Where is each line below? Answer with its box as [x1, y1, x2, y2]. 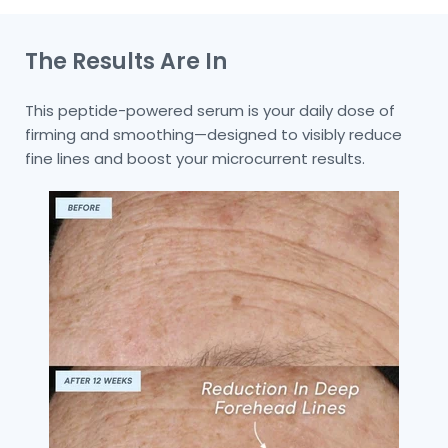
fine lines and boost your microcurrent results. [25, 147, 370, 169]
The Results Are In [25, 45, 228, 77]
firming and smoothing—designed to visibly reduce [25, 123, 403, 145]
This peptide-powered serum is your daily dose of [25, 99, 396, 121]
